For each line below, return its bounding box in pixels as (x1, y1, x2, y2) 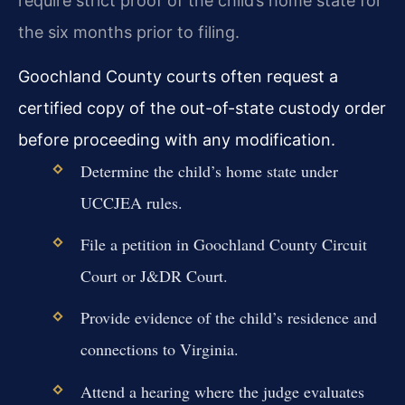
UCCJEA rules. (80, 191, 183, 213)
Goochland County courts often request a (18, 66, 338, 86)
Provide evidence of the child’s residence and (80, 306, 377, 329)
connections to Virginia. (80, 338, 239, 361)
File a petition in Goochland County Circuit (80, 233, 367, 256)
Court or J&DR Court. (80, 265, 228, 287)
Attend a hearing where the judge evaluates (80, 380, 364, 402)
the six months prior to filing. (18, 22, 240, 42)
